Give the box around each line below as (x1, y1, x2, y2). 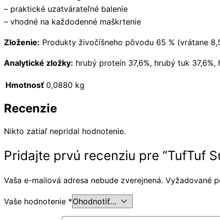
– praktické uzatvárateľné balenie (4, 3, 128, 14)
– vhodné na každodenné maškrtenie (4, 16, 141, 27)
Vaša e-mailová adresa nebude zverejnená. (4, 175, 163, 186)
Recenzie (4, 101, 57, 116)
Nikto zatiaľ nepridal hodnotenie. (4, 126, 126, 137)
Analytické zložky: (4, 57, 73, 68)
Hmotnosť (5, 80, 44, 90)
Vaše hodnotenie (4, 196, 68, 207)
